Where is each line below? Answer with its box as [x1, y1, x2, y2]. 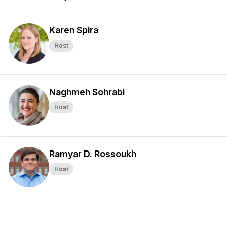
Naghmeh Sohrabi [49, 87, 125, 97]
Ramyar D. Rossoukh [49, 148, 136, 159]
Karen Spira [49, 25, 98, 35]
